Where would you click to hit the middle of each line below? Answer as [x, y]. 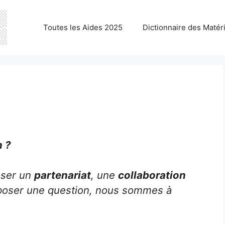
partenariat [63, 175]
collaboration [152, 175]
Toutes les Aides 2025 [83, 27]
